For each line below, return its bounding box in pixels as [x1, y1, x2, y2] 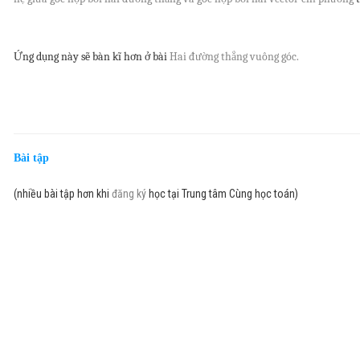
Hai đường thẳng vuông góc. [170, 50, 299, 64]
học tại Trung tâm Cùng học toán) [146, 187, 298, 201]
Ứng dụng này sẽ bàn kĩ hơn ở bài [14, 50, 170, 64]
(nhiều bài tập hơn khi [14, 187, 112, 201]
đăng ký [112, 187, 146, 201]
